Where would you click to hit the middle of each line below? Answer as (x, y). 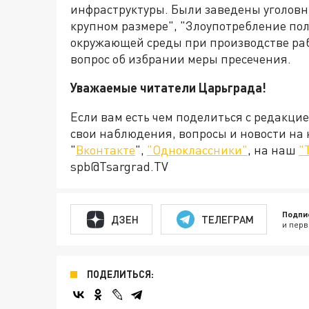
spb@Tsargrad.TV (119, 167)
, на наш (273, 150)
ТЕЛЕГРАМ (227, 219)
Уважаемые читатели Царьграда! (168, 88)
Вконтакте (106, 150)
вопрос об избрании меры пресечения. (181, 59)
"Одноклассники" (197, 150)
